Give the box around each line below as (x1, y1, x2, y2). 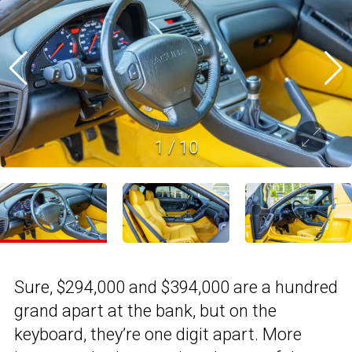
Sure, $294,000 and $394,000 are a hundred (14, 277, 338, 298)
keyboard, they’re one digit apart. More (14, 324, 302, 345)
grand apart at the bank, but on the (14, 301, 277, 321)
